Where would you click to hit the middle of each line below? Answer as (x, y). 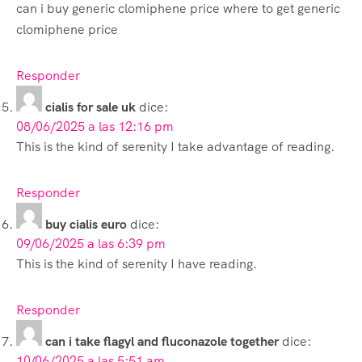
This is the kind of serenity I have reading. (137, 263)
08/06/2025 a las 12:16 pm (95, 126)
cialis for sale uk (90, 107)
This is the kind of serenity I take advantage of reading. (175, 146)
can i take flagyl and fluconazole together (162, 341)
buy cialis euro (86, 224)
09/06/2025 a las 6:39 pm (91, 243)
